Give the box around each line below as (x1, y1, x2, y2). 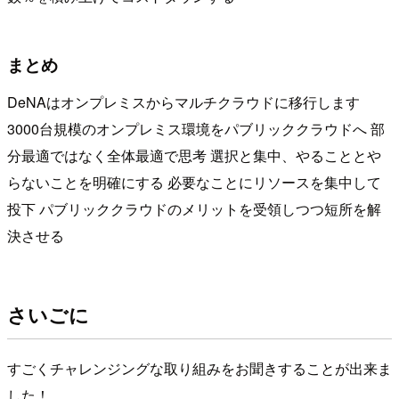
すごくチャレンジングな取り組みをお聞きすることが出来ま (7, 357, 392, 379)
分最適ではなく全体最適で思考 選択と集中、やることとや (7, 145, 381, 167)
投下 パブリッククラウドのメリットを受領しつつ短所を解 (7, 199, 381, 220)
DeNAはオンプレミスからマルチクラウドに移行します (7, 92, 360, 113)
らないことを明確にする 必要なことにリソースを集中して (7, 172, 381, 193)
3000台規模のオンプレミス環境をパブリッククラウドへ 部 (7, 118, 385, 140)
